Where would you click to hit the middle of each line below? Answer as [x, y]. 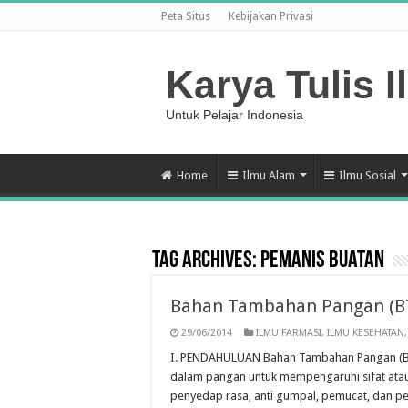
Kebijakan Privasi [271, 16]
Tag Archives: [206, 261]
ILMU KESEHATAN [366, 333]
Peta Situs [186, 16]
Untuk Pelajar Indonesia [235, 115]
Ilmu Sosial [367, 175]
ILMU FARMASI [289, 333]
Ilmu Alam [269, 175]
